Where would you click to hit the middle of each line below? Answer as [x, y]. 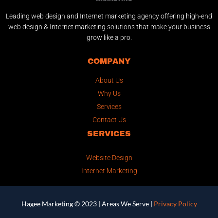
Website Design [109, 157]
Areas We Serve [125, 203]
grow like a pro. [109, 37]
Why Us [109, 93]
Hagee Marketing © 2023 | [61, 203]
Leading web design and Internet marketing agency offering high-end [109, 16]
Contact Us [109, 119]
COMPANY [109, 61]
